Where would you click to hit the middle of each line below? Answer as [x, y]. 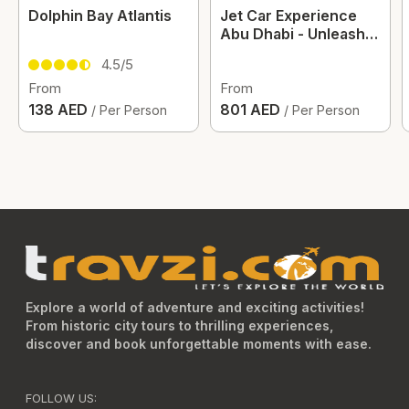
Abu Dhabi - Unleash [293, 34]
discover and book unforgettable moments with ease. [199, 344]
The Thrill [254, 52]
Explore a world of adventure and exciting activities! [195, 307]
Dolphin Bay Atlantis [100, 16]
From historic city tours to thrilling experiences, [179, 325]
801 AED [252, 110]
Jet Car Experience [288, 16]
